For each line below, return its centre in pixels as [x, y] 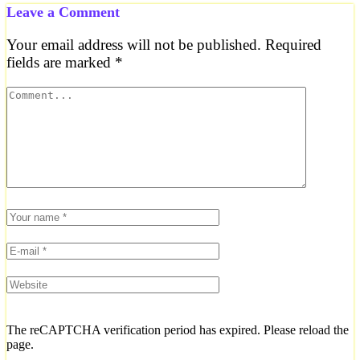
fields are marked [61, 62]
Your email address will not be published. [134, 44]
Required [293, 44]
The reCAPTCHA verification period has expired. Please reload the [178, 329]
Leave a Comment [63, 12]
